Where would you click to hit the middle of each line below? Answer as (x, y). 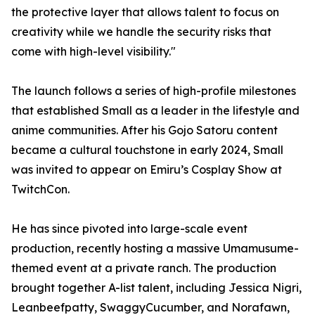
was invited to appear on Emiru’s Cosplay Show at (147, 170)
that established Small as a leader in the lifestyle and (155, 111)
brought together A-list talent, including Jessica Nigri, (156, 288)
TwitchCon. (40, 189)
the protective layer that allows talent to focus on (145, 12)
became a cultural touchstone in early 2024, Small (147, 150)
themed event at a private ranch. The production (144, 268)
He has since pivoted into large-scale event (129, 229)
